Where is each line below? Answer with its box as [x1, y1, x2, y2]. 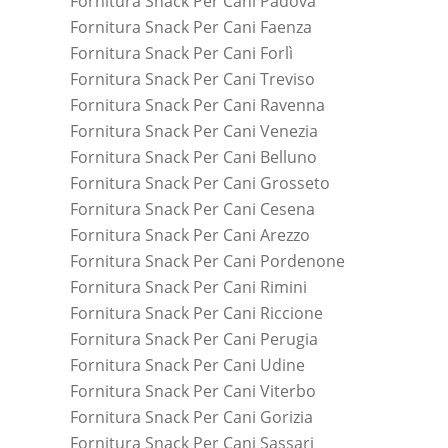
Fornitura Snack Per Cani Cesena [70, 197, 315, 220]
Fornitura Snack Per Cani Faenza [70, 15, 312, 38]
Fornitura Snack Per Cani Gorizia [70, 405, 313, 428]
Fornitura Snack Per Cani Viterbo [70, 379, 316, 402]
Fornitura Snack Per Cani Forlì [70, 41, 293, 64]
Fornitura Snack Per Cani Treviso [70, 67, 315, 90]
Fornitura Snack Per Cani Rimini [70, 275, 307, 298]
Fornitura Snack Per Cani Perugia [70, 327, 318, 350]
